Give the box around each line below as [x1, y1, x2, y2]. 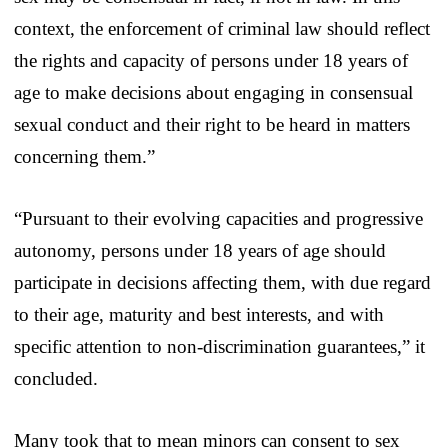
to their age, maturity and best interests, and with [14, 303, 384, 325]
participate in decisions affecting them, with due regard [14, 271, 431, 293]
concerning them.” [14, 145, 155, 167]
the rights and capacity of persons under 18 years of [14, 49, 408, 71]
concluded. [14, 367, 98, 389]
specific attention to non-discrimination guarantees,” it [14, 335, 425, 357]
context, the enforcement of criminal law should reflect [14, 17, 430, 39]
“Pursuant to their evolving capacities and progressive [14, 207, 423, 229]
